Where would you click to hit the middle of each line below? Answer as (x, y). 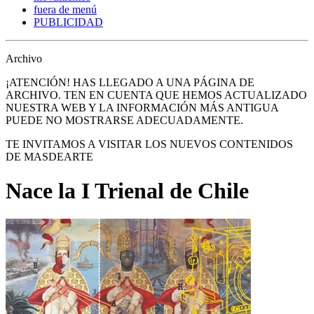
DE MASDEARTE (49, 156)
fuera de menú (65, 9)
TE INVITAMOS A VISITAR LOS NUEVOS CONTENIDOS (149, 144)
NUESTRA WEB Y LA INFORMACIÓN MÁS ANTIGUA (142, 107)
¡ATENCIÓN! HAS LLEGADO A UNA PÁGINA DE (130, 82)
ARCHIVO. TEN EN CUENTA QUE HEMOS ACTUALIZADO (156, 95)
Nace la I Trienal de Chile (127, 191)
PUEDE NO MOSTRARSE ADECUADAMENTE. (124, 120)
